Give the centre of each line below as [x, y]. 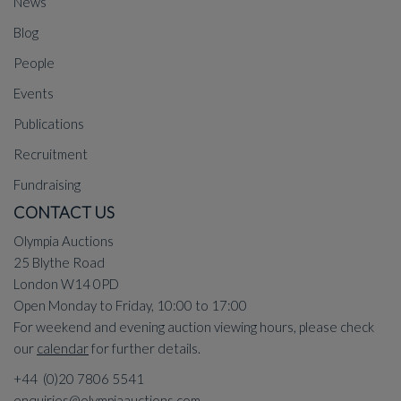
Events [34, 94]
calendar [63, 349]
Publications [49, 124]
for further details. [145, 349]
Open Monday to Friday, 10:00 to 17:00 [130, 306]
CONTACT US [64, 213]
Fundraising [47, 185]
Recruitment [51, 154]
